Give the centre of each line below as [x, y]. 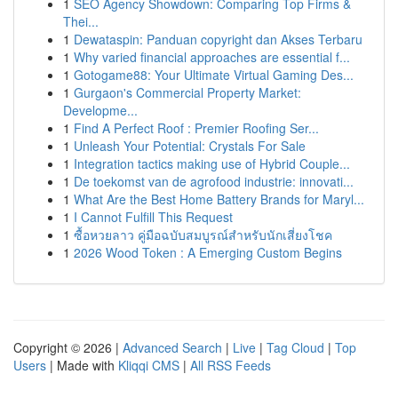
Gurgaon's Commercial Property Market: [187, 92]
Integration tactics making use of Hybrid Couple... [212, 163]
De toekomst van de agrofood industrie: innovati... [214, 181]
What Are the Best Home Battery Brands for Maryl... [219, 199]
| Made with [82, 365]
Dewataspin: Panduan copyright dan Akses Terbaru [218, 39]
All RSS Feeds [231, 365]
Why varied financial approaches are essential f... [212, 57]
